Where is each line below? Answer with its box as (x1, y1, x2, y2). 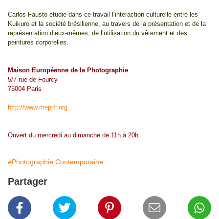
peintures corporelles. (8, 39, 68, 46)
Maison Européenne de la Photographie (8, 66, 128, 74)
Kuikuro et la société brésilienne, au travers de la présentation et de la (8, 20, 206, 28)
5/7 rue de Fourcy (8, 76, 58, 84)
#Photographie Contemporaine (8, 158, 103, 166)
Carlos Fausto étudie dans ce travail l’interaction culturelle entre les (8, 11, 198, 19)
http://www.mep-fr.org (8, 104, 67, 111)
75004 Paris (8, 85, 42, 93)
